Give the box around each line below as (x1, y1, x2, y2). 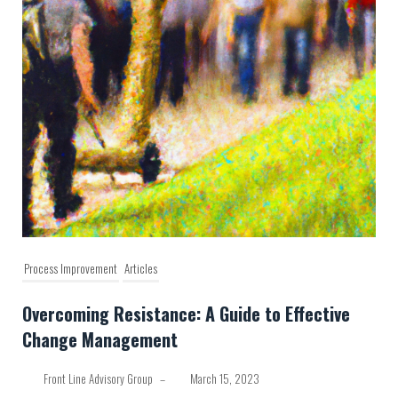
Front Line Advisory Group (44, 370, 154, 388)
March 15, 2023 (189, 370, 259, 388)
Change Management (22, 326, 178, 354)
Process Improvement (24, 259, 117, 278)
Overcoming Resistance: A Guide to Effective (22, 300, 350, 328)
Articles (124, 259, 157, 278)
